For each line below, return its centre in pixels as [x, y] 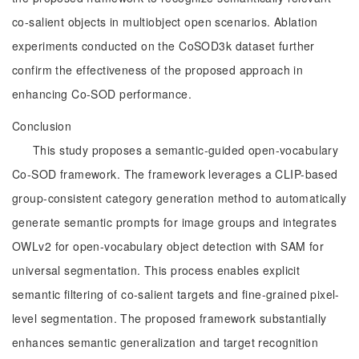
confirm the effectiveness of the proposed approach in [158, 70]
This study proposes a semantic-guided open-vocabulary [186, 150]
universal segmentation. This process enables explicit [156, 270]
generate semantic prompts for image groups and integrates [174, 222]
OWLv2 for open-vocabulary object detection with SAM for [168, 246]
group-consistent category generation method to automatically [179, 198]
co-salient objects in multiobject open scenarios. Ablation [165, 22]
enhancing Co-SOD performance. [102, 94]
